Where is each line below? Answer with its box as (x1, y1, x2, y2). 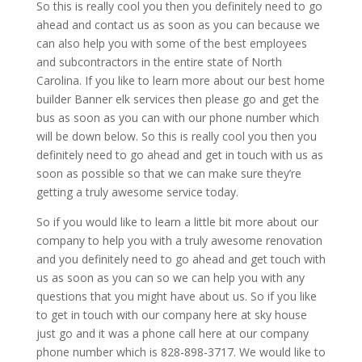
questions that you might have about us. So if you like (36, 288, 317, 304)
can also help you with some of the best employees (36, 35, 307, 51)
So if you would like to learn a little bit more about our (36, 213, 318, 229)
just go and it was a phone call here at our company (36, 325, 309, 341)
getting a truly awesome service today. (36, 183, 238, 200)
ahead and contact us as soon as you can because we (36, 16, 320, 32)
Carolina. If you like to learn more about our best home (36, 72, 325, 88)
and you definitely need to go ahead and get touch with (36, 250, 326, 267)
